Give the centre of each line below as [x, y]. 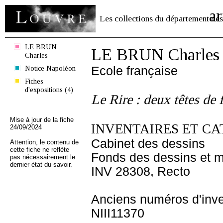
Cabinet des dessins [148, 144]
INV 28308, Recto [141, 171]
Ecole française [134, 71]
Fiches [34, 81]
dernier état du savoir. [41, 165]
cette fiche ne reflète [40, 150]
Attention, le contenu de [44, 142]
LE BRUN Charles [155, 55]
